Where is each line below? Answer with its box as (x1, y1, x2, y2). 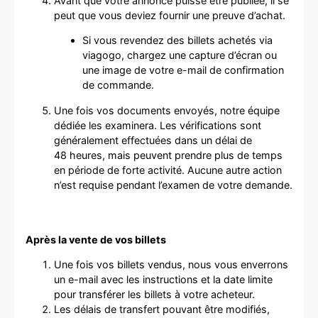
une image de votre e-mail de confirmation (82, 64, 284, 77)
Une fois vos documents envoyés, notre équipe (54, 104, 280, 116)
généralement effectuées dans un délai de (54, 133, 252, 146)
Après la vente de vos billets (26, 234, 166, 246)
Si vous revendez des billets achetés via (82, 34, 273, 47)
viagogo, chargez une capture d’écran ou (82, 49, 277, 62)
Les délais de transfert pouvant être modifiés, (54, 303, 270, 316)
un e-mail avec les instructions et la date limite (54, 273, 273, 286)
